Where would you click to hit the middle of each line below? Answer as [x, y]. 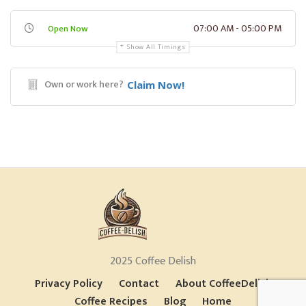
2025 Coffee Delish [153, 261]
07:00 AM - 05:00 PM [237, 28]
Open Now [68, 28]
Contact [139, 283]
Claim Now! [156, 84]
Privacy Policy [68, 283]
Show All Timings [156, 46]
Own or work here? [84, 84]
